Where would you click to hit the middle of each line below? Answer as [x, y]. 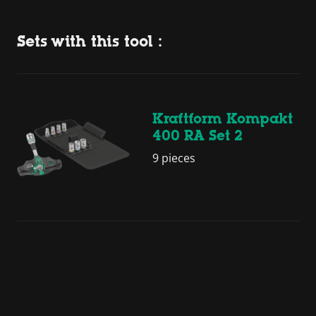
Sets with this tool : [90, 41]
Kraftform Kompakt [223, 119]
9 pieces [174, 158]
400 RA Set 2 [197, 136]
